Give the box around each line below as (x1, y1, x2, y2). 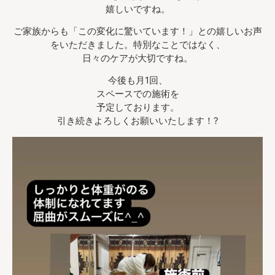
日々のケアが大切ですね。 (82, 52, 193, 64)
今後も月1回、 (107, 74, 168, 87)
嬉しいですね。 (105, 2, 170, 15)
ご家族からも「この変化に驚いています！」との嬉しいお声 (13, 25, 262, 37)
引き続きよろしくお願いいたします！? (56, 115, 219, 127)
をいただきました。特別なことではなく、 (50, 39, 225, 50)
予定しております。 (96, 101, 179, 114)
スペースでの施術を (96, 88, 179, 100)
